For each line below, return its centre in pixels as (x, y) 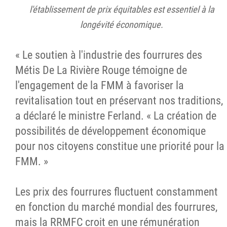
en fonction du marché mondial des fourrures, (116, 207)
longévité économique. (122, 24)
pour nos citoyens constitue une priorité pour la (120, 146)
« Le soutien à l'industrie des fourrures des (109, 55)
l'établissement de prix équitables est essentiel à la (122, 9)
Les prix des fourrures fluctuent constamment (117, 192)
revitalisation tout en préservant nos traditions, (119, 100)
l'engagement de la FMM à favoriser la (100, 85)
